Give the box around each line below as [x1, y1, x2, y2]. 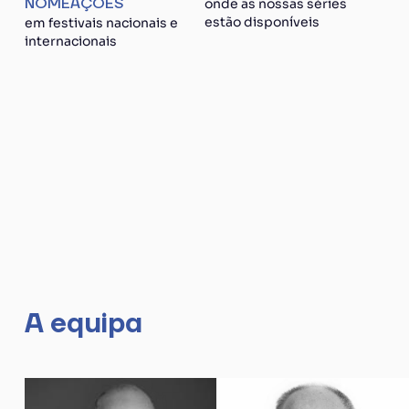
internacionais [24, 33, 117, 49]
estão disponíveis [204, 14, 320, 30]
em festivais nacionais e [24, 15, 178, 31]
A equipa [24, 306, 142, 341]
